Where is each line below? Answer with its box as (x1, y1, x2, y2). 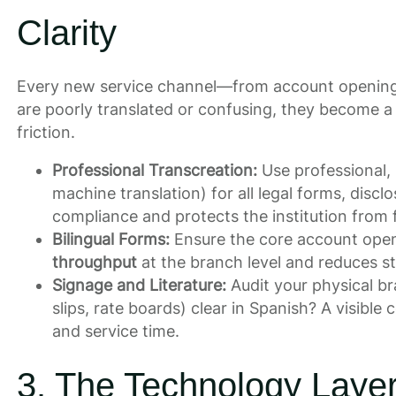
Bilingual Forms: (51, 230, 170, 249)
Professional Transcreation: (51, 161, 257, 180)
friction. (16, 122, 75, 141)
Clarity (16, 11, 117, 53)
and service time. (51, 322, 179, 341)
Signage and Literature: (51, 276, 226, 295)
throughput (51, 253, 137, 272)
